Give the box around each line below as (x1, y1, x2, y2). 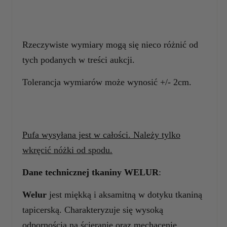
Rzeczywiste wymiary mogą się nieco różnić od (22, 39, 198, 50)
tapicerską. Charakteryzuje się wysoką (22, 204, 163, 215)
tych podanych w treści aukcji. (22, 54, 135, 65)
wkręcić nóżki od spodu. (22, 144, 112, 155)
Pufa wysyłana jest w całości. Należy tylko (22, 129, 180, 140)
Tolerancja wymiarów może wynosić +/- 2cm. (22, 77, 192, 87)
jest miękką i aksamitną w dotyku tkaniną (49, 189, 202, 200)
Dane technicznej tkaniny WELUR (22, 167, 159, 177)
